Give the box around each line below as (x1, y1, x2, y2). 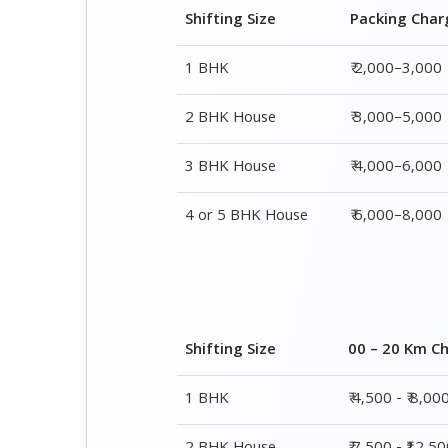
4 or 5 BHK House (185, 204, 309, 230)
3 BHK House (185, 155, 277, 181)
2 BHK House (185, 106, 277, 132)
